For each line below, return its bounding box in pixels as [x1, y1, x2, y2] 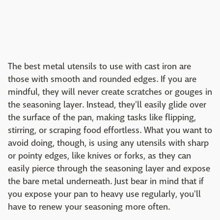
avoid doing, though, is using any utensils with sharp [8, 137, 209, 149]
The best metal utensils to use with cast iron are [8, 60, 191, 72]
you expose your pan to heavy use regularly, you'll [8, 188, 201, 200]
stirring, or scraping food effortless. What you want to [8, 124, 212, 136]
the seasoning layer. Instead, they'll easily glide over [8, 99, 206, 110]
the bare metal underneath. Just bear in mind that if [8, 175, 204, 187]
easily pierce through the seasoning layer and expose [8, 163, 210, 174]
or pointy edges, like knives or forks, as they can [8, 150, 191, 162]
